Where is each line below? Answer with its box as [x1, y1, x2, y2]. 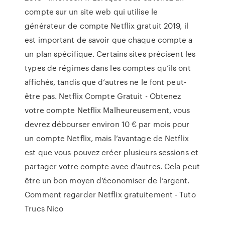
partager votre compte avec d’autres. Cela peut [25, 161, 200, 172]
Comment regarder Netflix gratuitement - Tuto [25, 189, 196, 200]
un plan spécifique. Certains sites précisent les [25, 48, 196, 59]
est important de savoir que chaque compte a [25, 34, 193, 45]
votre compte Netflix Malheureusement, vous [25, 104, 190, 116]
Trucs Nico [25, 203, 64, 214]
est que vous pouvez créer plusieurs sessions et [25, 147, 198, 158]
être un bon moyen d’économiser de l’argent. [25, 175, 190, 186]
